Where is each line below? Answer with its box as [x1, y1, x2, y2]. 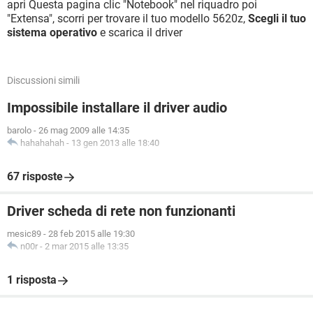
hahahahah [20, 138, 64, 148]
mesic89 [7, 228, 41, 239]
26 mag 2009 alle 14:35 [38, 125, 129, 136]
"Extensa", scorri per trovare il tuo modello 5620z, [7, 12, 248, 25]
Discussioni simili [7, 75, 80, 86]
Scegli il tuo [248, 12, 306, 25]
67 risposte [7, 170, 63, 183]
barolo [7, 125, 31, 136]
